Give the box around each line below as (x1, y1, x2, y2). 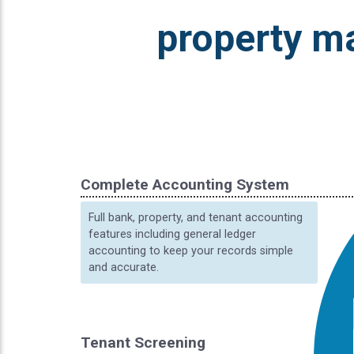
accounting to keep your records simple (88, 244, 293, 258)
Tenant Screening (81, 333, 205, 352)
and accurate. (88, 261, 159, 274)
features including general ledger (88, 228, 256, 241)
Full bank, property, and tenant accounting (88, 211, 303, 224)
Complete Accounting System (81, 175, 289, 194)
